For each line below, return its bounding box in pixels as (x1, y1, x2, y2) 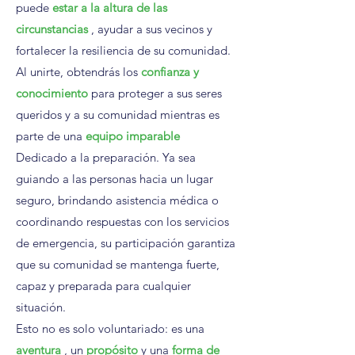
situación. (16, 300, 66, 315)
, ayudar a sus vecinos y (91, 21, 212, 36)
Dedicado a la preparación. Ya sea (16, 150, 196, 165)
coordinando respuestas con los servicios (16, 214, 229, 229)
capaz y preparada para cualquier (16, 278, 191, 293)
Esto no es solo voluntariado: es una (16, 321, 204, 336)
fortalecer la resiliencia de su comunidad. (16, 43, 231, 58)
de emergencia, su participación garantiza (16, 235, 235, 250)
